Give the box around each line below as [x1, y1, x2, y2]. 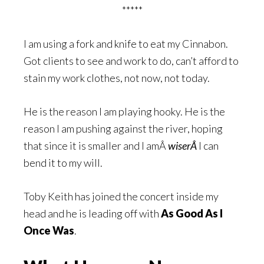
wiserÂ [168, 139, 199, 153]
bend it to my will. [24, 156, 103, 170]
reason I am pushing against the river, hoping [24, 122, 223, 136]
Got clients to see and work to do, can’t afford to [24, 54, 239, 68]
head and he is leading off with [24, 207, 161, 220]
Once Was [24, 224, 74, 237]
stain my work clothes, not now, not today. [24, 71, 210, 85]
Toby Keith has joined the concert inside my [24, 190, 219, 203]
